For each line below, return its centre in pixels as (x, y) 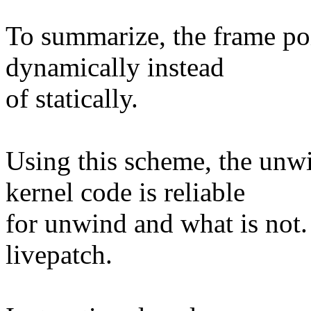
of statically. (72, 99)
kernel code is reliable (125, 192)
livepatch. (59, 255)
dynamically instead (115, 67)
